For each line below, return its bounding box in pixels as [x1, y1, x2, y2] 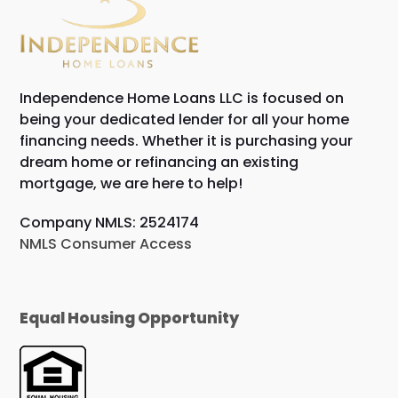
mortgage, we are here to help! [20, 172, 243, 194]
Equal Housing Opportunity [20, 306, 240, 329]
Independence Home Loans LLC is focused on [20, 87, 345, 108]
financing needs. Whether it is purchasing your [20, 130, 354, 151]
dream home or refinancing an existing [20, 151, 299, 172]
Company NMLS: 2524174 [20, 211, 200, 233]
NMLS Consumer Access [20, 233, 193, 254]
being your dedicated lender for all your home [20, 108, 350, 130]
